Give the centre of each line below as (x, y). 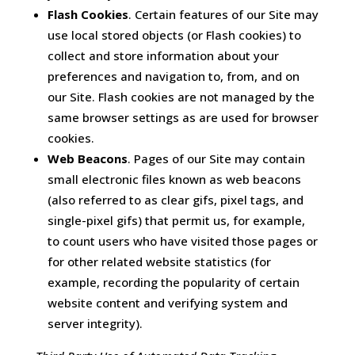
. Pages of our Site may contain (216, 159)
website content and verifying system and (167, 303)
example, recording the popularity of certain (173, 282)
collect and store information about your (163, 56)
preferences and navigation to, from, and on (173, 76)
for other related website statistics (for (159, 262)
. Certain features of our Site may (223, 15)
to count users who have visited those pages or (182, 241)
